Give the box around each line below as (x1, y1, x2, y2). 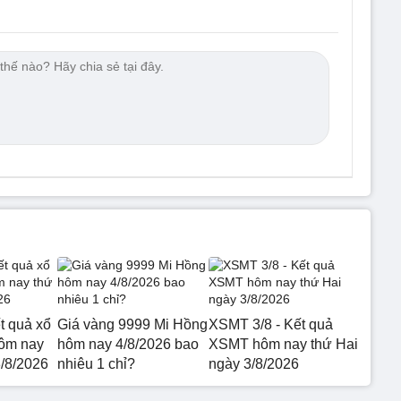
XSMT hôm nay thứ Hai (208, 336, 358, 352)
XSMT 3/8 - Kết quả (208, 316, 333, 332)
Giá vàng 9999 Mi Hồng (57, 316, 208, 332)
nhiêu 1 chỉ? (57, 355, 135, 371)
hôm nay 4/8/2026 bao (57, 336, 199, 352)
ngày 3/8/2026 (208, 355, 299, 371)
